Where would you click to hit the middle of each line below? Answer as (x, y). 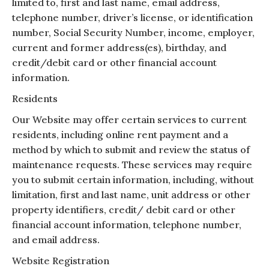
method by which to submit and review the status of (131, 149)
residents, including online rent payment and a (120, 134)
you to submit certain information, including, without (133, 179)
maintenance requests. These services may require (132, 164)
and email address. (56, 239)
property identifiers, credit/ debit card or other (124, 209)
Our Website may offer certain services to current (129, 119)
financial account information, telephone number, (127, 224)
